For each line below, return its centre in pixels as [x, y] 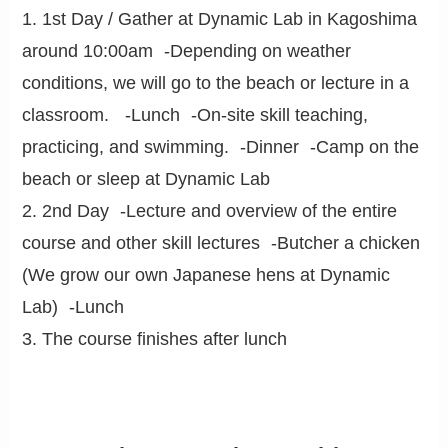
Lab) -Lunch [73, 306]
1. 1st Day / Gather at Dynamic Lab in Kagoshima [220, 18]
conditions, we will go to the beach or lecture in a [216, 82]
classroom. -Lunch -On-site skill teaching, [195, 114]
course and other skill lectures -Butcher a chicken [221, 242]
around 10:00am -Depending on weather [187, 50]
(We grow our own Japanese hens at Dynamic [206, 274]
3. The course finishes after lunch [155, 338]
